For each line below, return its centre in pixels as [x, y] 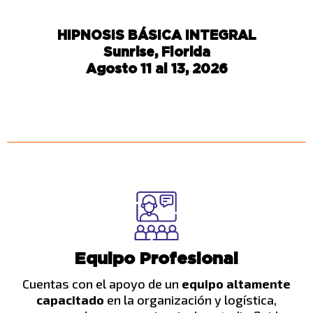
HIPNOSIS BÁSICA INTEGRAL [156, 35]
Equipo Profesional [156, 258]
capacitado [72, 300]
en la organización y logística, [192, 300]
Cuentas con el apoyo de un [102, 284]
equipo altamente [236, 284]
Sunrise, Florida [156, 51]
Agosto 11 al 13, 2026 [156, 68]
